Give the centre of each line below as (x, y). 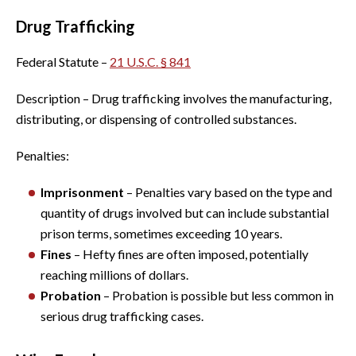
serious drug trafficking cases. (122, 315)
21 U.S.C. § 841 (150, 61)
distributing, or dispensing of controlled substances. (156, 118)
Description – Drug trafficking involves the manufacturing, (174, 98)
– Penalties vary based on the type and (229, 192)
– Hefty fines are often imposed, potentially (191, 253)
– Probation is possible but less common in (219, 295)
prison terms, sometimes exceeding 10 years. (161, 233)
